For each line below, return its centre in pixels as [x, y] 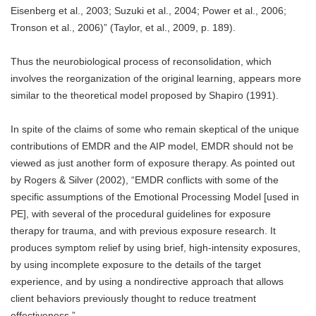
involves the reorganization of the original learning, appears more [156, 79]
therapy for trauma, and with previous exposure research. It [143, 231]
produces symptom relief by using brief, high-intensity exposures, [156, 248]
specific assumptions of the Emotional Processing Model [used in [155, 197]
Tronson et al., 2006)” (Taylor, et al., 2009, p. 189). [123, 28]
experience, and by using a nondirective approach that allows [147, 282]
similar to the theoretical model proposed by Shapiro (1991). [145, 96]
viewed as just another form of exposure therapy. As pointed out [153, 163]
